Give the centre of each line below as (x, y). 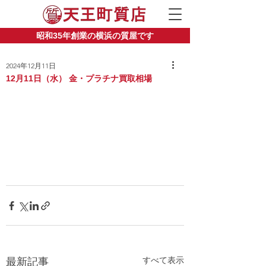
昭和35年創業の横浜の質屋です (95, 36)
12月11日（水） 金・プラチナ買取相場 (79, 78)
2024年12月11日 (31, 66)
